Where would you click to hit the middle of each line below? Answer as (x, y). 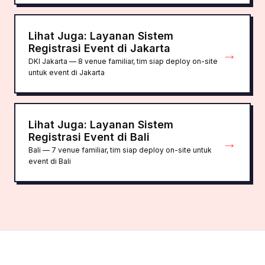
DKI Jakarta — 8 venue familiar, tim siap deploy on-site (123, 61)
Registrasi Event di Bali (89, 137)
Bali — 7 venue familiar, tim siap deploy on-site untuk (120, 150)
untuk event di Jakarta (67, 72)
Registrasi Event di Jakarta (99, 48)
